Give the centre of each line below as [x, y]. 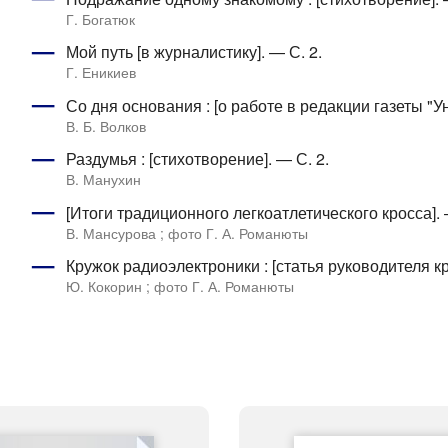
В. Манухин [103, 179]
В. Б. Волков [105, 125]
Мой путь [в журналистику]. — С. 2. [193, 52]
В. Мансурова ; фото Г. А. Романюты [186, 232]
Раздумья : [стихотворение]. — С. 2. [197, 159]
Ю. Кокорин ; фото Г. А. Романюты [179, 286]
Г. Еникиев [100, 72]
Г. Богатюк [100, 18]
